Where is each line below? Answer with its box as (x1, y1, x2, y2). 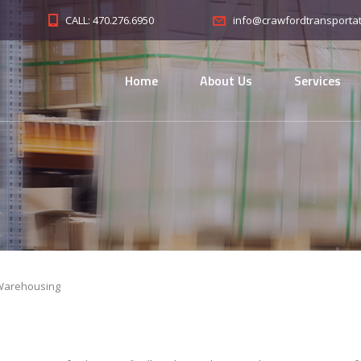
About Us (200, 71, 252, 90)
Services (294, 71, 341, 90)
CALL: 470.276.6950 (65, 12, 154, 27)
